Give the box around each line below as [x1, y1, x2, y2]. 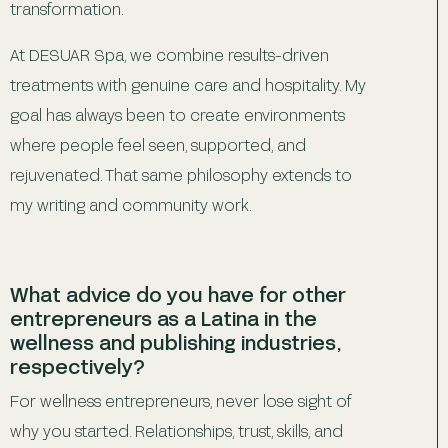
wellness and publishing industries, [10, 329, 340, 354]
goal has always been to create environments [10, 104, 345, 124]
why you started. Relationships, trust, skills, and [10, 420, 343, 440]
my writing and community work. [10, 194, 252, 214]
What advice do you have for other [10, 281, 346, 306]
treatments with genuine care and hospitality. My [10, 74, 366, 94]
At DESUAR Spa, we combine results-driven [10, 44, 329, 64]
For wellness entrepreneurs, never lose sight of [10, 390, 352, 410]
